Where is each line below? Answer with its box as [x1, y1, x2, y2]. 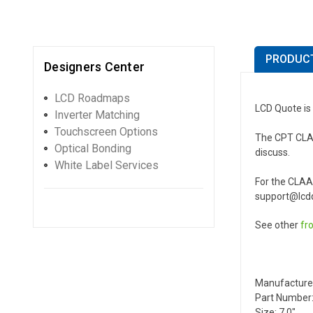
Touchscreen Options [54, 124, 158, 138]
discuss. [255, 146, 290, 158]
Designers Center [44, 59, 145, 74]
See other [255, 219, 300, 231]
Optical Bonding [54, 141, 131, 155]
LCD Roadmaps [54, 91, 130, 105]
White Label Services [54, 158, 159, 172]
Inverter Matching [54, 108, 140, 122]
